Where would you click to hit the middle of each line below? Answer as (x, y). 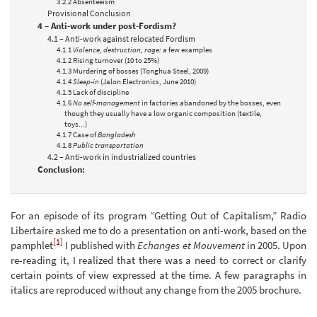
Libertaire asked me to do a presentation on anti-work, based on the (158, 230)
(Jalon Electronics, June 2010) (148, 81)
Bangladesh (117, 134)
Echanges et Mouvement (191, 245)
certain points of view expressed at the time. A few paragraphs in (158, 275)
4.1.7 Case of (77, 134)
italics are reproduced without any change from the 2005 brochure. (156, 289)
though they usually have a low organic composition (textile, (163, 113)
